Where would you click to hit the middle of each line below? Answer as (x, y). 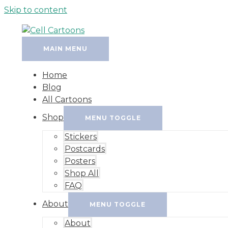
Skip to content (36, 10)
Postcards (85, 149)
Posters (80, 161)
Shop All (82, 173)
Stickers (81, 137)
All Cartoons (67, 99)
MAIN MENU (65, 49)
